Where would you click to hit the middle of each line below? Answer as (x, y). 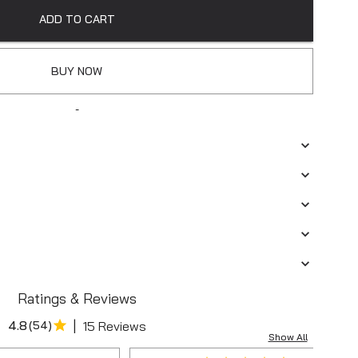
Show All (288, 336)
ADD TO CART (77, 19)
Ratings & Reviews (77, 298)
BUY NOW (77, 71)
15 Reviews (114, 326)
